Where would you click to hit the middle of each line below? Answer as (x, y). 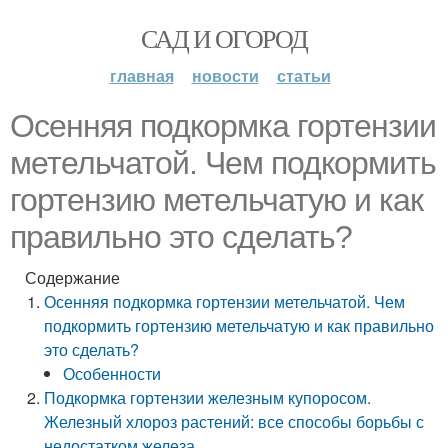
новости (225, 75)
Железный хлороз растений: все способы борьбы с (234, 421)
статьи (303, 75)
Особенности (112, 373)
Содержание (72, 277)
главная (141, 75)
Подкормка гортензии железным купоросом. (208, 397)
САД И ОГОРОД (224, 38)
